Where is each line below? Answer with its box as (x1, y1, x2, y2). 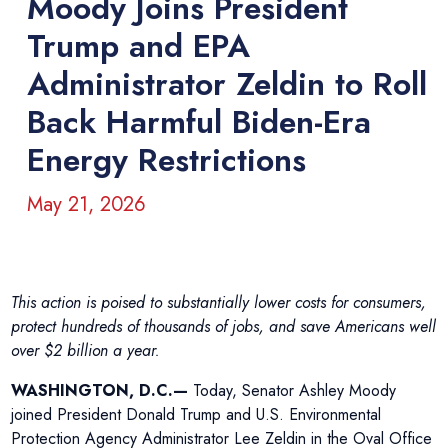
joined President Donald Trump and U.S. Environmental (11, 403, 382, 426)
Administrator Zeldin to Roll (27, 61, 428, 107)
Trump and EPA (27, 23, 251, 69)
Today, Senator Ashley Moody (193, 379, 397, 402)
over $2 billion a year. (11, 339, 161, 362)
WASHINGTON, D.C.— (11, 379, 194, 402)
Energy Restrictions (27, 137, 307, 183)
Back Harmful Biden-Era (27, 99, 372, 145)
